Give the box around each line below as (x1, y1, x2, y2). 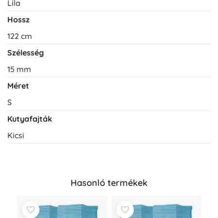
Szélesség (7, 48, 44, 57)
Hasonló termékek (71, 177, 147, 188)
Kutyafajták (7, 114, 52, 124)
